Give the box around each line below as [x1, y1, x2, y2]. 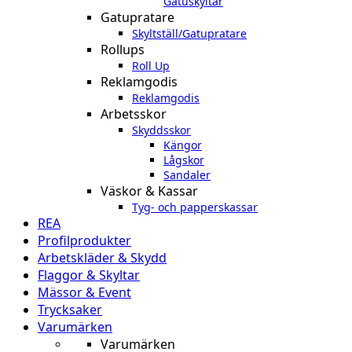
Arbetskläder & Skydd [38, 248, 167, 266]
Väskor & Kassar [101, 181, 198, 200]
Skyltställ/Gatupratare [132, 25, 247, 41]
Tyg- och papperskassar [132, 199, 258, 214]
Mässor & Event [38, 283, 131, 301]
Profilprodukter [38, 231, 131, 249]
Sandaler [163, 167, 211, 182]
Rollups [101, 40, 145, 58]
